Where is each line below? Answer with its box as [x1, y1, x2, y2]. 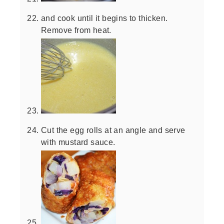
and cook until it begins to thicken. [41, 13, 168, 22]
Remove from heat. [41, 25, 111, 34]
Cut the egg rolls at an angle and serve [41, 125, 185, 134]
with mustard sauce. [41, 137, 115, 146]
